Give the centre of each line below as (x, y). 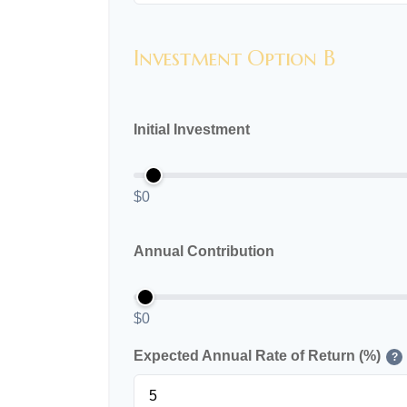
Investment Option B (234, 59)
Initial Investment (192, 130)
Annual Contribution (204, 252)
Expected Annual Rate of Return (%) (257, 356)
